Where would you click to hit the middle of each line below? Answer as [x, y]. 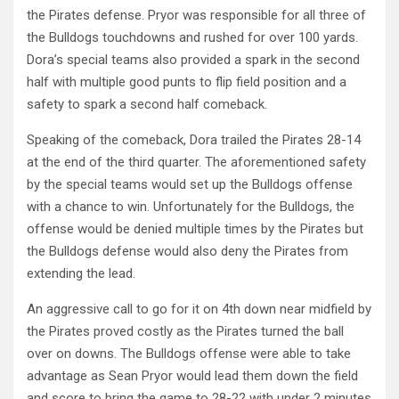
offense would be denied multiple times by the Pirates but [195, 229]
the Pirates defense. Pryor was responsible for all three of [196, 15]
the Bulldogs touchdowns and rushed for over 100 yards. [192, 37]
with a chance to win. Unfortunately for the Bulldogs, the [191, 207]
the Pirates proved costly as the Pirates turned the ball [185, 331]
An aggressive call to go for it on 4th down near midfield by [199, 309]
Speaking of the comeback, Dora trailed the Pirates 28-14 [194, 140]
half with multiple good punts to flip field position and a [187, 82]
